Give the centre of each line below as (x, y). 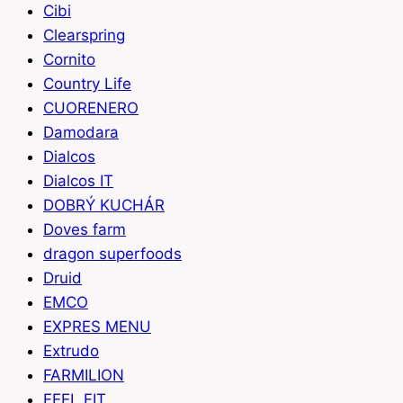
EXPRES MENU (97, 327)
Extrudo (71, 351)
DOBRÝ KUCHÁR (104, 206)
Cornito (69, 60)
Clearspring (84, 36)
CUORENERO (91, 108)
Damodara (81, 133)
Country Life (87, 84)
